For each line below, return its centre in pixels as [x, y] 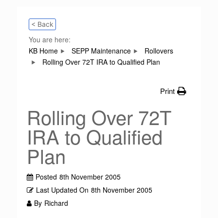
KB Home [43, 51]
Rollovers [159, 51]
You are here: [50, 39]
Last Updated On [62, 190]
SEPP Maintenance [101, 51]
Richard [56, 203]
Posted [46, 177]
